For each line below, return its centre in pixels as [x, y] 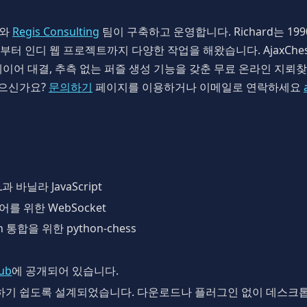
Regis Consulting [56, 31]
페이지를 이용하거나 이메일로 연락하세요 [198, 87]
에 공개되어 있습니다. [65, 270]
